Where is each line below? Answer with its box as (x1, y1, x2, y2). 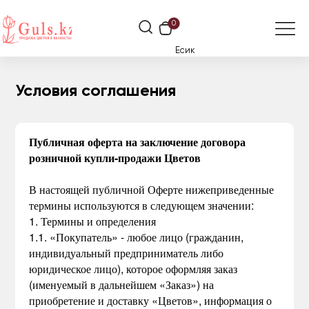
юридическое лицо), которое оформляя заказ (29, 261, 238, 277)
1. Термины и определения (29, 213, 157, 229)
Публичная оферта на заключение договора (29, 134, 246, 150)
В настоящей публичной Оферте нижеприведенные (29, 181, 275, 197)
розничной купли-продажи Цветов (29, 150, 201, 166)
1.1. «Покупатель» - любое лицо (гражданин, (29, 229, 244, 245)
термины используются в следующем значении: (29, 197, 255, 213)
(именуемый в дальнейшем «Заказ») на (29, 277, 215, 292)
